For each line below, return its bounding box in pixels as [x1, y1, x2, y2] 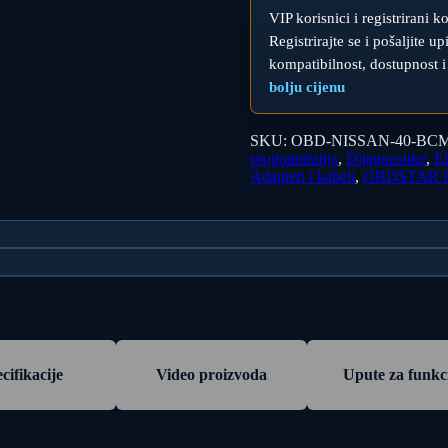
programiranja [250, 150, 339, 167]
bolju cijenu [269, 79, 346, 95]
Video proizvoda [156, 366, 267, 384]
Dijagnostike [346, 150, 427, 167]
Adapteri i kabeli [250, 168, 356, 185]
